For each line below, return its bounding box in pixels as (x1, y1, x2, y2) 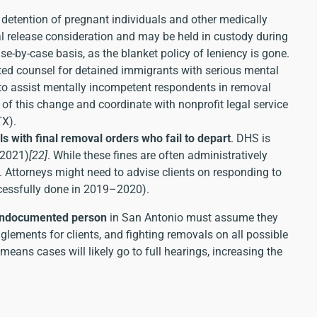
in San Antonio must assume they (107, 210, 278, 224)
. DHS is (231, 131, 270, 145)
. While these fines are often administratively (47, 148, 267, 162)
